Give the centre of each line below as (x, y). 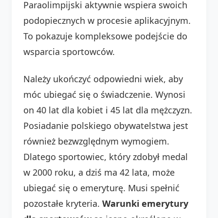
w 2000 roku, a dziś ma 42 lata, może (99, 172)
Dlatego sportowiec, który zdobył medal (106, 156)
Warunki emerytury (145, 203)
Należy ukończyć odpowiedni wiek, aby (103, 79)
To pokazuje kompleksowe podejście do (105, 36)
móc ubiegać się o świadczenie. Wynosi (104, 94)
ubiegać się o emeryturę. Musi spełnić (101, 188)
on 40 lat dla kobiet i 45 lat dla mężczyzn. (108, 110)
